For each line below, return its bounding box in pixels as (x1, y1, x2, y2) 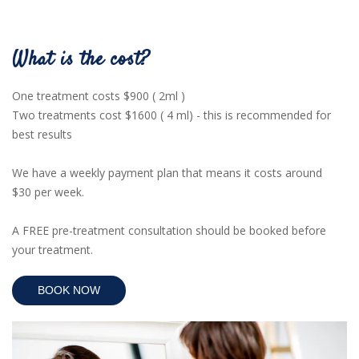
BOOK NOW (38, 284, 100, 297)
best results (12, 127, 75, 143)
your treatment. (12, 242, 96, 258)
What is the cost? (12, 46, 150, 75)
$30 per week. (12, 184, 87, 200)
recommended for (236, 107, 331, 123)
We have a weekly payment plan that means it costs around (12, 165, 322, 181)
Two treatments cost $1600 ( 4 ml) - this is (12, 107, 236, 123)
